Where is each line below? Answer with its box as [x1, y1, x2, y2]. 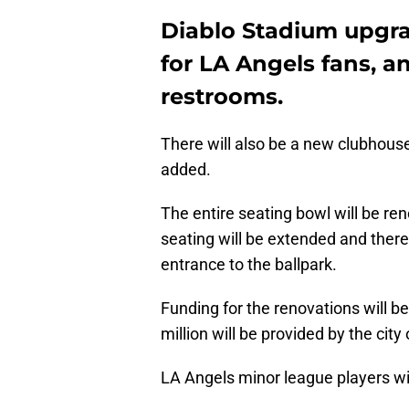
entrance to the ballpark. [161, 255, 337, 275]
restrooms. [161, 83, 283, 110]
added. [161, 160, 211, 180]
